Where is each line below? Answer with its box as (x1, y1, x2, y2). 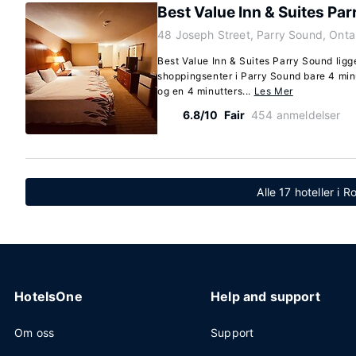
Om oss (14, 326, 55, 339)
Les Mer (253, 85, 293, 97)
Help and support (211, 288, 320, 304)
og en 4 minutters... (157, 85, 254, 97)
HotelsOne (14, 288, 83, 304)
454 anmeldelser (251, 108, 341, 122)
